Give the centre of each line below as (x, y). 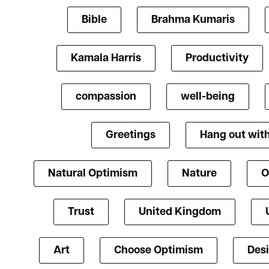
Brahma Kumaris (193, 20)
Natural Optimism (92, 174)
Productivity (217, 58)
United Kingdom (180, 212)
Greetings (131, 135)
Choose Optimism (158, 250)
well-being (207, 97)
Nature (199, 174)
